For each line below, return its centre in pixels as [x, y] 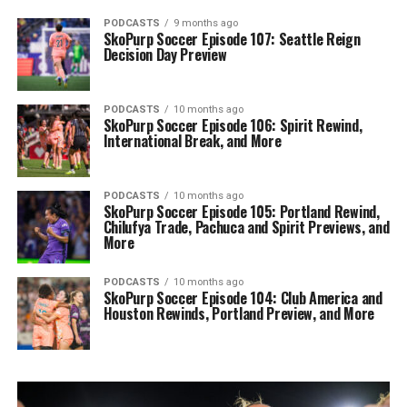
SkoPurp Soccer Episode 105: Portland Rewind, [241, 212]
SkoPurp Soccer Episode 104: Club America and [243, 298]
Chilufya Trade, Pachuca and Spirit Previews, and [246, 228]
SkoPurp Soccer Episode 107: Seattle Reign [232, 40]
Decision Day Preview [165, 55]
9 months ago [205, 24]
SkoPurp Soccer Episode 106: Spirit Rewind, [233, 126]
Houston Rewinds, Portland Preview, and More [238, 314]
